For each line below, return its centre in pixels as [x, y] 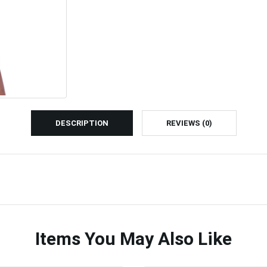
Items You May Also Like [133, 239]
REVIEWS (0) [189, 123]
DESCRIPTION [82, 123]
